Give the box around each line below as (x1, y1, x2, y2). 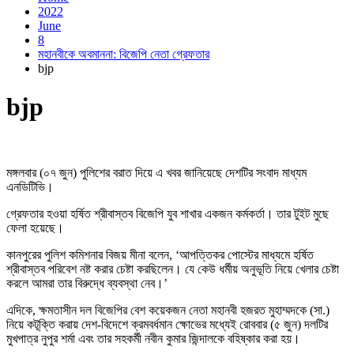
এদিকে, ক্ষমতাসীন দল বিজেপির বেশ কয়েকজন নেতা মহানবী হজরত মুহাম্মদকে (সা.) (6, 303, 330, 317)
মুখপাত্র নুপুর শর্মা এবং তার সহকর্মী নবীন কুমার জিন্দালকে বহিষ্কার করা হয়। (6, 331, 300, 345)
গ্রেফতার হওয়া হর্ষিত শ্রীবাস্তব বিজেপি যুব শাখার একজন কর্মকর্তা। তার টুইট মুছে (6, 206, 329, 220)
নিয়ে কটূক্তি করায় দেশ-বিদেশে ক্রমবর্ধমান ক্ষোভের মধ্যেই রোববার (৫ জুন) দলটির (6, 317, 328, 331)
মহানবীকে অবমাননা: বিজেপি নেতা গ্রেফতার (38, 47, 209, 61)
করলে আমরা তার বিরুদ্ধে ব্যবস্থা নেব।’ (6, 276, 168, 290)
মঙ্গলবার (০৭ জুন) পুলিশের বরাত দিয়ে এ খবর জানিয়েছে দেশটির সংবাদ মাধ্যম (6, 165, 307, 179)
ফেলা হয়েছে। (6, 220, 64, 235)
